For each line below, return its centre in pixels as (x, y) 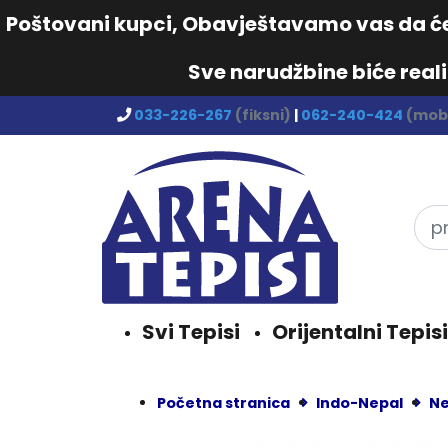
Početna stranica (223, 403)
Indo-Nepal (359, 403)
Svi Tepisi (191, 332)
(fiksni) (263, 115)
